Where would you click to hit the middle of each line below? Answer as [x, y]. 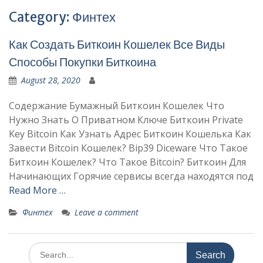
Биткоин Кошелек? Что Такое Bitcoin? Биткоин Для [127, 162]
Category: [41, 17]
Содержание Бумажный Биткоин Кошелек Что [117, 105]
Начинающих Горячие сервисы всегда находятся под [131, 176]
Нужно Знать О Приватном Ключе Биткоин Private [126, 119]
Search [41, 248]
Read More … [37, 190]
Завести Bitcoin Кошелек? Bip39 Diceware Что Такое [128, 148]
